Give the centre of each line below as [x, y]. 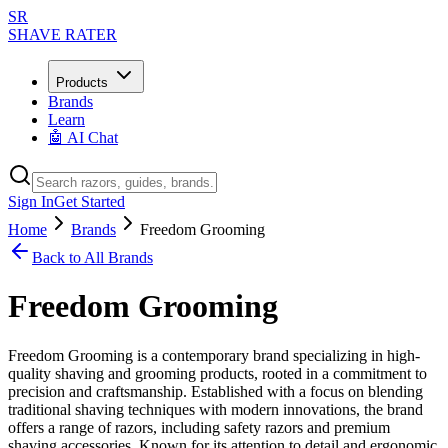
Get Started [89, 201]
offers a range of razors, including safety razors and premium [199, 427]
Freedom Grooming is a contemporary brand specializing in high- [214, 355]
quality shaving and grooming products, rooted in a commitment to [217, 373]
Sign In [31, 201]
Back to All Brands [92, 257]
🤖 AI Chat [83, 137]
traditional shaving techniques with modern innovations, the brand [215, 409]
